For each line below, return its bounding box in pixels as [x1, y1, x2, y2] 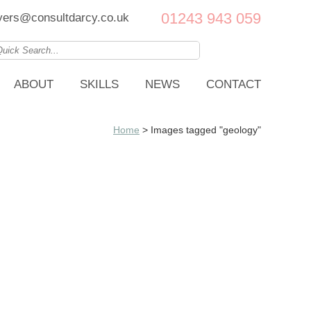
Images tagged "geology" [151, 125, 261, 135]
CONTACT [206, 78, 261, 91]
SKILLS [80, 78, 119, 91]
